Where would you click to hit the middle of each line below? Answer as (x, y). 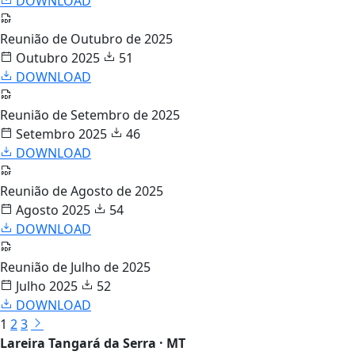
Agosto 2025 (52, 210)
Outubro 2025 (56, 57)
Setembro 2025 (60, 134)
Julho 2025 (45, 286)
